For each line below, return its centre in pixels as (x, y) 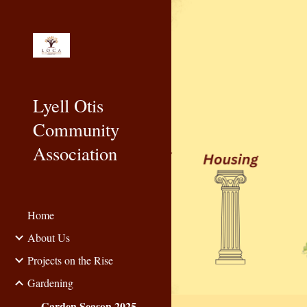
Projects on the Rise (70, 260)
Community (76, 129)
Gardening (50, 283)
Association (75, 153)
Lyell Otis (68, 105)
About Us (49, 237)
